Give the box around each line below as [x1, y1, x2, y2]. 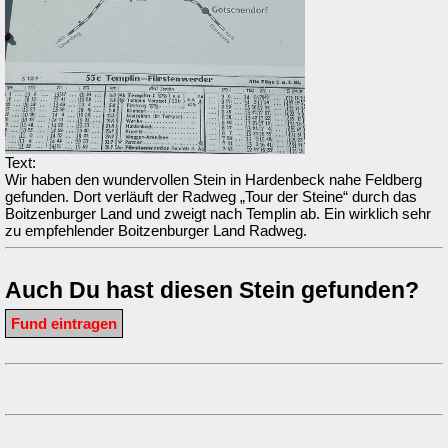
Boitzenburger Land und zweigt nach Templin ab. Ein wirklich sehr [5, 205, 431, 223]
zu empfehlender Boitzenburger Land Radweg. [5, 222, 307, 240]
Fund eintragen [11, 315, 117, 333]
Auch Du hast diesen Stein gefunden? [5, 278, 419, 304]
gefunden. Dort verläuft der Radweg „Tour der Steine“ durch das [5, 188, 417, 206]
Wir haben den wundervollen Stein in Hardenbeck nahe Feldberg [5, 171, 422, 189]
